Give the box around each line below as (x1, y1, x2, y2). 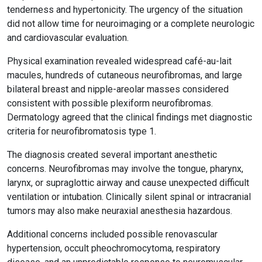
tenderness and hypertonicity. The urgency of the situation (7, 4, 243, 15)
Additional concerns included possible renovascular (7, 229, 218, 240)
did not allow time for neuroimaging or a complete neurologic (7, 18, 254, 29)
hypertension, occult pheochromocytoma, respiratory (7, 243, 220, 254)
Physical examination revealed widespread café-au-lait (7, 56, 232, 67)
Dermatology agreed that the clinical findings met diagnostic (7, 112, 252, 123)
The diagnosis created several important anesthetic (7, 149, 217, 160)
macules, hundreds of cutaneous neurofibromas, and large (7, 70, 242, 81)
